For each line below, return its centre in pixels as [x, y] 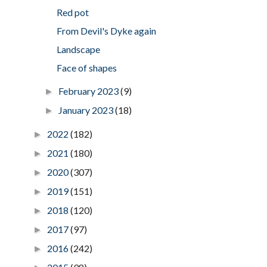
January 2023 [87, 110]
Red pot [72, 12]
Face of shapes [86, 67]
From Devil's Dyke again [106, 30]
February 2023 [89, 91]
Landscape [78, 49]
